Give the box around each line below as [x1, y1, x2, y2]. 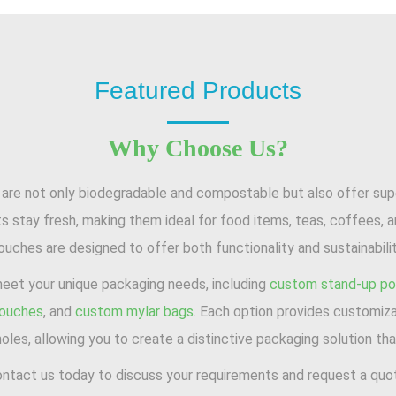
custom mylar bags [75, 303, 194, 320]
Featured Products [95, 77, 301, 104]
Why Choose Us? [108, 134, 288, 162]
